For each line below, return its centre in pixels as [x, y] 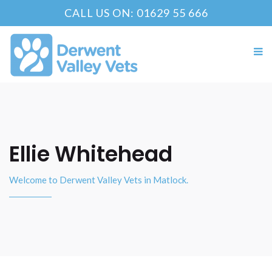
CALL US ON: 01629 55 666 [136, 13]
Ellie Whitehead [91, 154]
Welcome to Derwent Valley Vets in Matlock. [99, 179]
